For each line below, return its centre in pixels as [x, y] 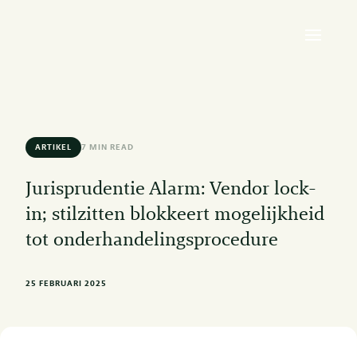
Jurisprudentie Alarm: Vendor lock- [171, 190]
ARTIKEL [53, 148]
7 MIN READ [108, 148]
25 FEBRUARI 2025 [66, 284]
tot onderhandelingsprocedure [152, 241]
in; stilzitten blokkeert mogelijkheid [175, 216]
